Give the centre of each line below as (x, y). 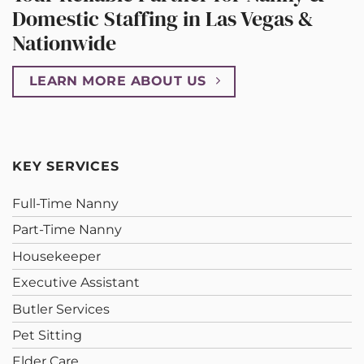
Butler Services (61, 309)
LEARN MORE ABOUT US (117, 80)
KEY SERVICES (66, 167)
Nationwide (64, 43)
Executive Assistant (76, 283)
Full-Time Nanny (65, 204)
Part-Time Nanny (67, 230)
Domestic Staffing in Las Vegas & (163, 19)
